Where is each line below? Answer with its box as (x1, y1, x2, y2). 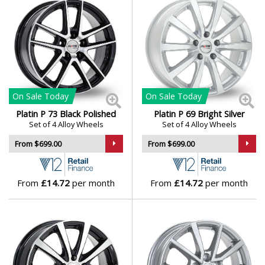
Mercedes (25, 219, 69, 232)
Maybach (25, 125, 66, 139)
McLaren (25, 188, 65, 201)
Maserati (25, 63, 66, 77)
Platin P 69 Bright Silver (154, 108, 244, 119)
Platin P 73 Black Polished (16, 108, 116, 119)
